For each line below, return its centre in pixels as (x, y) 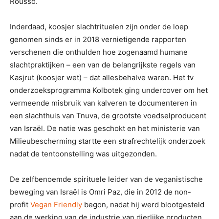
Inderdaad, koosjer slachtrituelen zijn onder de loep (99, 26)
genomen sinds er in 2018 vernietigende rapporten (98, 39)
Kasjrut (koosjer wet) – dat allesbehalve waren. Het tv (102, 77)
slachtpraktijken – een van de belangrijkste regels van (103, 65)
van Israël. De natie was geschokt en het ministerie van (105, 128)
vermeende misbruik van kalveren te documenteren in (103, 103)
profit (20, 204)
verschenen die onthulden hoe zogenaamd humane (99, 52)
